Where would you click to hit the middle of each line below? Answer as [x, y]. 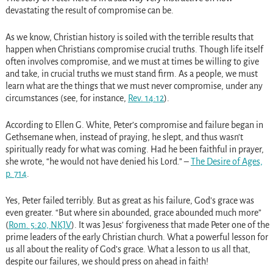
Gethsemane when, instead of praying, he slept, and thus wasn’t [124, 137]
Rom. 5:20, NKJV [40, 225]
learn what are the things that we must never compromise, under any [134, 86]
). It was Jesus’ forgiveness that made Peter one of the [170, 225]
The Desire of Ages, [226, 162]
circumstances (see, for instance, [66, 98]
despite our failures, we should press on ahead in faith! [107, 262]
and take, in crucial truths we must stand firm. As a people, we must [131, 74]
